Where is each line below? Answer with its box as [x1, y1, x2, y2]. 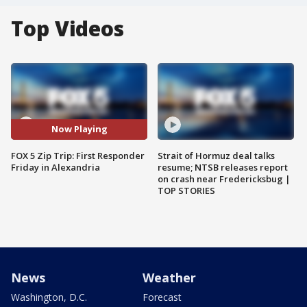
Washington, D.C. [11, 290, 87, 304]
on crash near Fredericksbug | [158, 172, 291, 185]
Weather [143, 269, 196, 286]
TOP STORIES [158, 184, 215, 197]
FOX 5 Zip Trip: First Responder [11, 149, 145, 162]
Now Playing [51, 123, 108, 136]
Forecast [143, 290, 182, 304]
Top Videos [11, 14, 124, 42]
